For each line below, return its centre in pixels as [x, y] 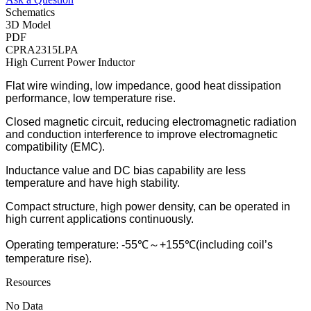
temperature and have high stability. [93, 183]
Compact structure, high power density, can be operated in [148, 206]
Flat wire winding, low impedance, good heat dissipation [143, 85]
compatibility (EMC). [55, 146]
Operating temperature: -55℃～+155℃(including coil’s [139, 244]
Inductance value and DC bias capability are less [126, 170]
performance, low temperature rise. [91, 98]
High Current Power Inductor [70, 62]
